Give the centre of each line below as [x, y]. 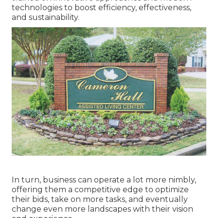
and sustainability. [45, 17]
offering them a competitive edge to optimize [100, 190]
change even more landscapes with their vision [102, 209]
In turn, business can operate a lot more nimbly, [104, 180]
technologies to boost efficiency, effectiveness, [101, 7]
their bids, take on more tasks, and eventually [100, 200]
